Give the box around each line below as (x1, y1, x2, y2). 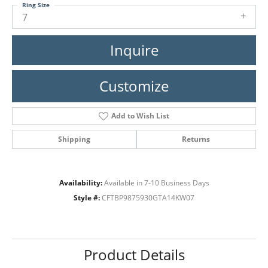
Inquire (109, 39, 159, 60)
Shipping (57, 133, 90, 144)
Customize (99, 75, 169, 96)
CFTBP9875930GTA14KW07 (102, 193, 194, 202)
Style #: (74, 193, 100, 202)
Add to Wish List (111, 110, 169, 121)
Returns (182, 133, 211, 144)
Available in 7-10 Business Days (103, 178, 209, 187)
